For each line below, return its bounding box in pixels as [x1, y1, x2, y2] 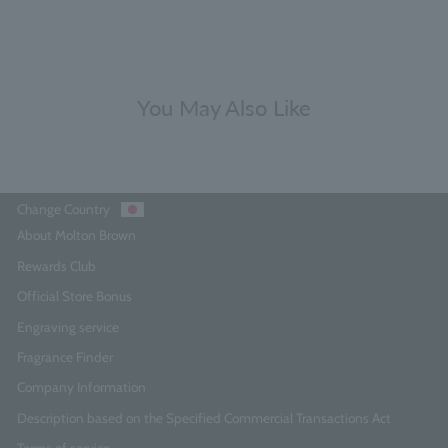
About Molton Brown [17, 227, 136, 244]
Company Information [17, 379, 146, 396]
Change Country [17, 201, 110, 217]
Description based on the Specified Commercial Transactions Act [17, 409, 391, 426]
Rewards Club [17, 257, 96, 274]
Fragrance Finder [17, 348, 113, 365]
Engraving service [17, 318, 119, 335]
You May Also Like [137, 94, 311, 121]
